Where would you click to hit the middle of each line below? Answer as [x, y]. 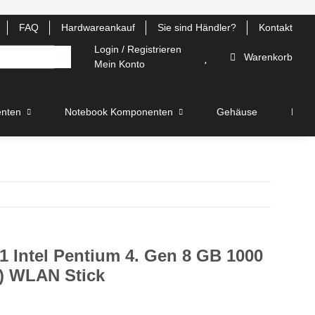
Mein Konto [120, 64]
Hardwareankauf [98, 27]
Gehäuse [237, 112]
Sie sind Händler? [197, 27]
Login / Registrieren [138, 50]
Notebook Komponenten [119, 112]
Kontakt [276, 27]
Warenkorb [268, 57]
